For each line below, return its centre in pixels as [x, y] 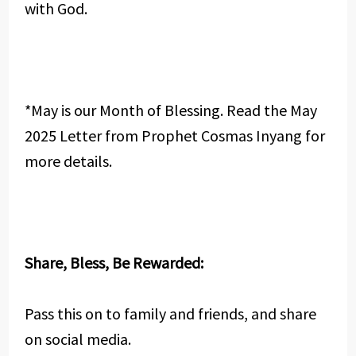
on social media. [77, 339]
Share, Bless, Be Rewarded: [114, 263]
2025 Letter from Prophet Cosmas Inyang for [174, 135]
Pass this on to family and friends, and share [170, 313]
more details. [68, 161]
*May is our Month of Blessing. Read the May [170, 110]
